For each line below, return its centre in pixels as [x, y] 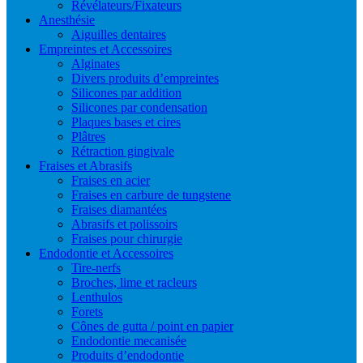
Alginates [96, 64]
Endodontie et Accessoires [106, 254]
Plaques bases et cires [126, 122]
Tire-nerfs [96, 268]
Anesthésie [67, 20]
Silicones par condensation [139, 108]
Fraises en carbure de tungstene [151, 195]
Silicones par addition [126, 93]
